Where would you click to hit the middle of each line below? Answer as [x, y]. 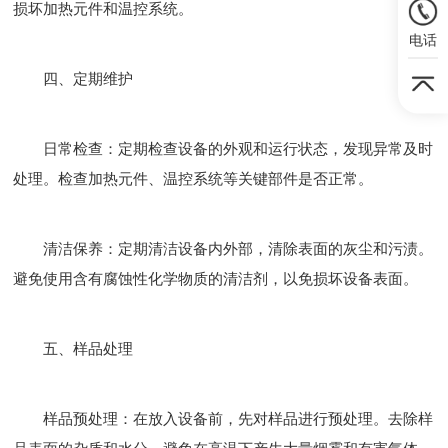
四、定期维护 [73, 78]
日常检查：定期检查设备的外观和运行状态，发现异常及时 [223, 148]
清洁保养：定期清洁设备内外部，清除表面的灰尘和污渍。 [223, 248]
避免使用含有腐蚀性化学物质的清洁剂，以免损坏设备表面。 [216, 278]
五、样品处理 [73, 348]
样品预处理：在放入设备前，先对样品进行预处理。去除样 [223, 418]
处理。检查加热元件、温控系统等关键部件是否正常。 [193, 178]
